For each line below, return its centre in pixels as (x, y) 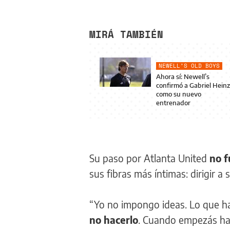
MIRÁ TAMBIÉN (126, 34)
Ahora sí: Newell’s (183, 76)
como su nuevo (179, 94)
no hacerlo (114, 220)
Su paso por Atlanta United (149, 158)
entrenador (173, 103)
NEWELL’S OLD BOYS (189, 66)
